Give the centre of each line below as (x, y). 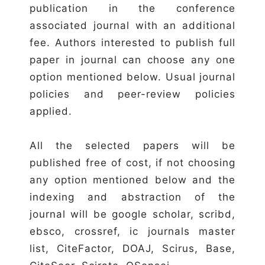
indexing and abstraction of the (132, 197)
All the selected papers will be (132, 145)
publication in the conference (132, 8)
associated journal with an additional (132, 25)
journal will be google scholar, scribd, (132, 214)
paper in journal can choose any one (132, 59)
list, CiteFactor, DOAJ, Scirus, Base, (132, 248)
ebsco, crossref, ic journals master (132, 231)
